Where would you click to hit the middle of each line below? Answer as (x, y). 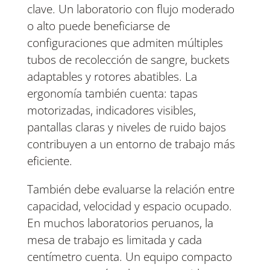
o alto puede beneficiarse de (98, 26)
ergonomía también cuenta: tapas (112, 94)
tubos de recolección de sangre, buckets (128, 60)
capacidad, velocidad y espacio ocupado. (129, 206)
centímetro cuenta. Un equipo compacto (129, 257)
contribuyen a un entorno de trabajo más (131, 144)
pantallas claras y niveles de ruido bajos (126, 127)
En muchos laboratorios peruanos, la (120, 223)
